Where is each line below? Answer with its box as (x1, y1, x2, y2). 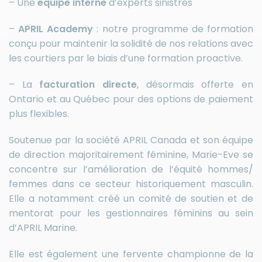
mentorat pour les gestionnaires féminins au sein (9, 206, 253, 220)
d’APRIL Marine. (9, 221, 77, 235)
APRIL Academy (18, 22, 94, 36)
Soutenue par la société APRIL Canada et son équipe (9, 133, 253, 147)
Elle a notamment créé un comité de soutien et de (9, 192, 253, 206)
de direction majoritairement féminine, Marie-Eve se (9, 148, 253, 162)
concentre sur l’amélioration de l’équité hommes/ (9, 163, 253, 177)
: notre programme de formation (93, 22, 254, 36)
